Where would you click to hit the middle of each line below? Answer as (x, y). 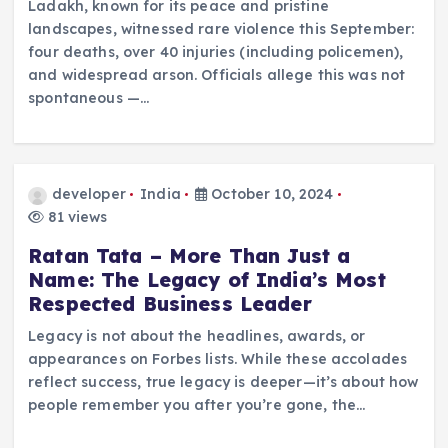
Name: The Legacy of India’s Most (207, 279)
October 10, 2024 (270, 194)
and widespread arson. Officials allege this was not (217, 74)
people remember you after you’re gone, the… (197, 404)
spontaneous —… (89, 97)
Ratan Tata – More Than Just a (189, 255)
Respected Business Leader (170, 303)
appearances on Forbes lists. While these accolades (218, 358)
